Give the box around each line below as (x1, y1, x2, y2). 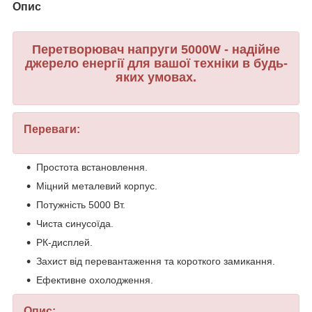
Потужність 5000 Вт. (36, 199, 125, 211)
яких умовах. (116, 70, 196, 84)
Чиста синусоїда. (36, 218, 114, 230)
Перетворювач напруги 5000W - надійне (32, 42, 280, 56)
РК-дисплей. (36, 237, 93, 249)
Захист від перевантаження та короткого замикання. (36, 256, 275, 267)
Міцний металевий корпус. (36, 180, 157, 192)
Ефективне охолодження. (36, 274, 153, 286)
